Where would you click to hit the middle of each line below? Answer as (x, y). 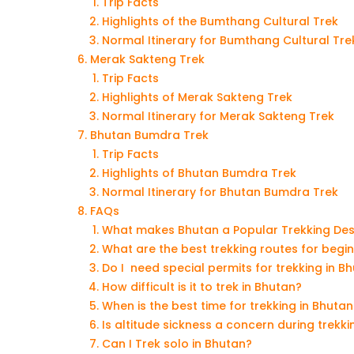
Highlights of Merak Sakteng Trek (197, 97)
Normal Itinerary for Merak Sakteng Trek (218, 116)
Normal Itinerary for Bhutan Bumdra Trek (220, 192)
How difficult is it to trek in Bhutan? (202, 286)
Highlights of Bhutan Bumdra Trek (199, 173)
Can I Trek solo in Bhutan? (177, 343)
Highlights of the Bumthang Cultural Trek (220, 21)
